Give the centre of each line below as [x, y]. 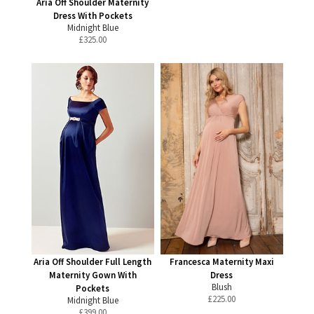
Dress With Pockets [93, 16]
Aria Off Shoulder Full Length [93, 262]
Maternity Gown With [93, 275]
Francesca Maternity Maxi [221, 262]
